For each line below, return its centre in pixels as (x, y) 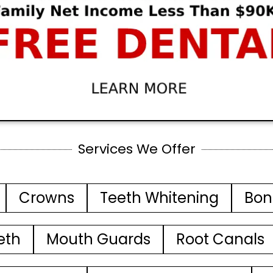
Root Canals (220, 239)
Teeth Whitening (159, 198)
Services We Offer (136, 149)
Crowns (47, 198)
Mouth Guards (98, 239)
